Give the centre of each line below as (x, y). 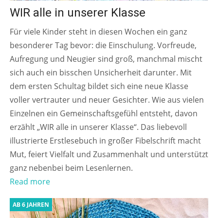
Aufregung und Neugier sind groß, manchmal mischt (106, 59)
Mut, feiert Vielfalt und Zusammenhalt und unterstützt (109, 154)
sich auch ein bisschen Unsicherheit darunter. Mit (101, 72)
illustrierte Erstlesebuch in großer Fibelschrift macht (105, 140)
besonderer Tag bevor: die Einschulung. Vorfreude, (103, 45)
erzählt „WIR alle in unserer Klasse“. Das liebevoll (98, 127)
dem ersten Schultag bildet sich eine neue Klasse (99, 86)
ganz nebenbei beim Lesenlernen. (71, 168)
